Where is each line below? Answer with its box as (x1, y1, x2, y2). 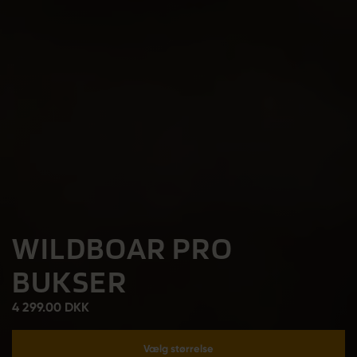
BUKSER (11, 262, 127, 300)
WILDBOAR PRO (11, 229, 233, 267)
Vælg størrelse (143, 343, 214, 355)
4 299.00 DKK (11, 300, 89, 315)
